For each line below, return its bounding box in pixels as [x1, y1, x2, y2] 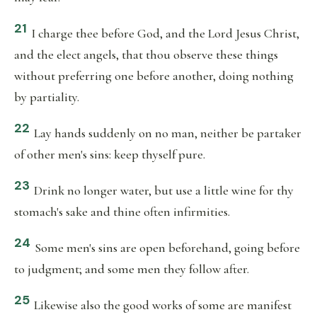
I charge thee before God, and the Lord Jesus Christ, [31, 25, 299, 41]
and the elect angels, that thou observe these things [14, 47, 278, 62]
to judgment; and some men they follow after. [14, 261, 249, 277]
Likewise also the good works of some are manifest [34, 297, 292, 313]
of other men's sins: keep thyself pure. [14, 146, 205, 162]
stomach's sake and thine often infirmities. [14, 204, 230, 219]
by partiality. [14, 89, 79, 105]
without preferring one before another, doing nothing [14, 68, 294, 83]
